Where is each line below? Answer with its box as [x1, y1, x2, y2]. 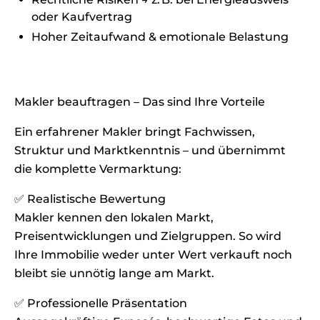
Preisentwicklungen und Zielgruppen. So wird [14, 229, 281, 243]
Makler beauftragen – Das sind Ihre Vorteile [14, 95, 265, 109]
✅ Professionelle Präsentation [14, 296, 187, 310]
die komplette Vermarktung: [14, 162, 181, 176]
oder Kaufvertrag [31, 10, 132, 24]
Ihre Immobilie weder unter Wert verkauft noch [14, 248, 292, 261]
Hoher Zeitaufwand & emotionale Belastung [31, 30, 289, 44]
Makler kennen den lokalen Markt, [14, 211, 214, 224]
